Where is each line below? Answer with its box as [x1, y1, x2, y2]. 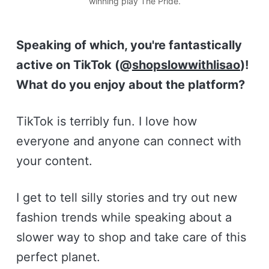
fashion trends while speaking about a [16, 210, 232, 225]
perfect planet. [16, 249, 100, 264]
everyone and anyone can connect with [16, 133, 241, 148]
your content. [16, 153, 96, 168]
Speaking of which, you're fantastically [16, 37, 242, 52]
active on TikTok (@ [16, 57, 132, 72]
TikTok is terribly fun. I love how [16, 113, 197, 128]
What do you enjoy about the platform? [16, 77, 245, 92]
